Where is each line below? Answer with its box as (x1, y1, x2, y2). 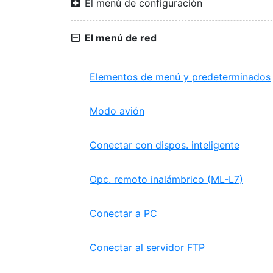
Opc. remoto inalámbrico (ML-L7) (90, 173, 243, 185)
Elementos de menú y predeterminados (90, 71, 271, 83)
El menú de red (85, 32, 157, 44)
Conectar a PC (90, 207, 157, 219)
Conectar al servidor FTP (90, 241, 205, 253)
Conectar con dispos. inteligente (90, 139, 239, 151)
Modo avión (90, 105, 144, 117)
